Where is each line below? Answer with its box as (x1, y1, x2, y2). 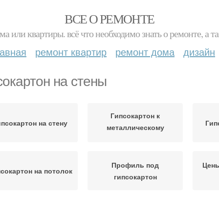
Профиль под (111, 160, 159, 170)
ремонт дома (115, 44, 175, 59)
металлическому (106, 122, 164, 132)
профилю (118, 133, 152, 144)
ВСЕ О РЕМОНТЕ (65, 10, 154, 27)
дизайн (183, 44, 215, 59)
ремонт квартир (35, 44, 107, 59)
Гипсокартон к (110, 110, 160, 120)
